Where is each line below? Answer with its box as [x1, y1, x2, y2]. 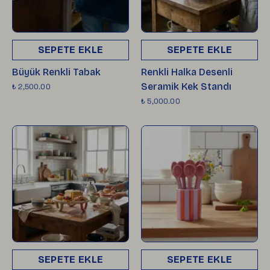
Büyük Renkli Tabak [12, 66, 101, 78]
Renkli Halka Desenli [141, 66, 233, 78]
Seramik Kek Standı [141, 80, 231, 92]
